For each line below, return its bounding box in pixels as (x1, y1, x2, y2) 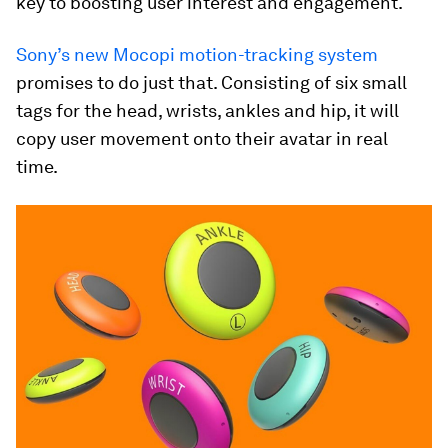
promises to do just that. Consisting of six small (16, 72, 407, 94)
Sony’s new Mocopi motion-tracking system (16, 44, 378, 66)
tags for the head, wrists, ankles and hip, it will (16, 100, 399, 122)
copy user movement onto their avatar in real (16, 128, 388, 150)
